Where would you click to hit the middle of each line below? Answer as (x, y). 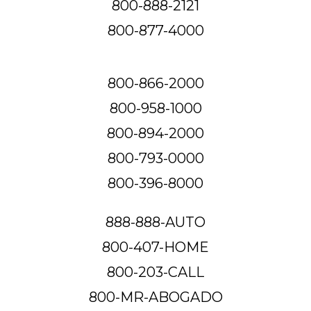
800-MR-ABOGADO (155, 297)
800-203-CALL (155, 272)
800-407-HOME (155, 247)
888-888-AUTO (155, 222)
